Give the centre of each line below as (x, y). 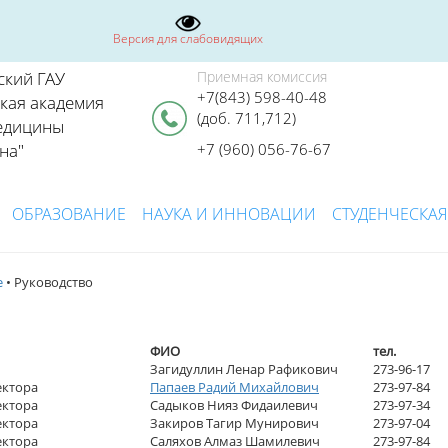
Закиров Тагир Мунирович (234, 422)
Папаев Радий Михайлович (234, 386)
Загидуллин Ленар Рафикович (244, 368)
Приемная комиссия (261, 76)
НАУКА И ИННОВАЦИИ (229, 214)
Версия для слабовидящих (188, 38)
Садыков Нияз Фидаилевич (234, 404)
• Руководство (48, 282)
